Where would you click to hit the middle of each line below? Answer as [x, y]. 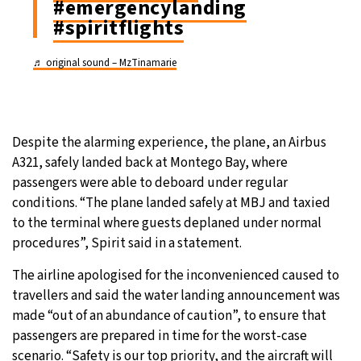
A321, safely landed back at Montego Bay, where [150, 162]
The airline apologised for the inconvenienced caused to [176, 275]
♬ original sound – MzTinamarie [105, 62]
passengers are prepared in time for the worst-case [160, 336]
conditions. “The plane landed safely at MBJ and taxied [171, 203]
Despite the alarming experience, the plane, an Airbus [169, 142]
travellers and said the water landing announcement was [176, 295]
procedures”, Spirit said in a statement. [127, 243]
